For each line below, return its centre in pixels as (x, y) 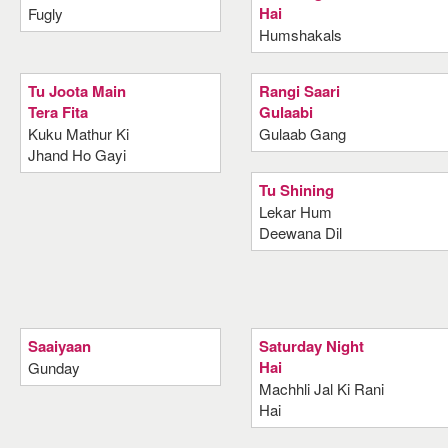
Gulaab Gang (303, 133)
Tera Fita (58, 112)
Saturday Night (312, 346)
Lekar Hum (296, 211)
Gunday (54, 367)
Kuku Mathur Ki (78, 133)
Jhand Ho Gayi (77, 154)
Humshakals (301, 34)
